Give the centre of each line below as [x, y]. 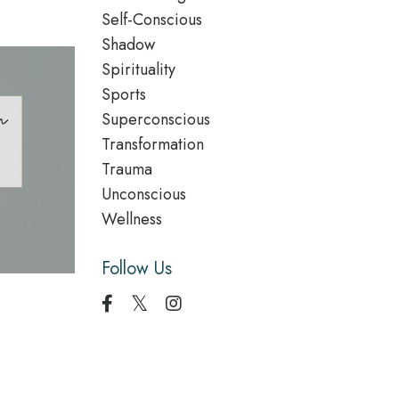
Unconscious [143, 194]
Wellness [131, 219]
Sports [123, 94]
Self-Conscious [151, 20]
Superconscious [155, 119]
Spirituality [138, 69]
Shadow [128, 45]
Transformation [152, 144]
